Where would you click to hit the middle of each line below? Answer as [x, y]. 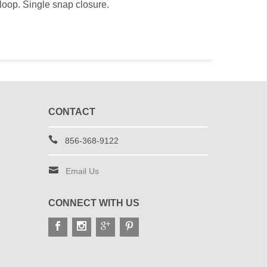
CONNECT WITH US [94, 203]
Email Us [82, 171]
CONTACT [72, 112]
